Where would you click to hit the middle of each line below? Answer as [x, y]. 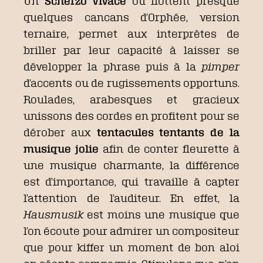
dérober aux [60, 132]
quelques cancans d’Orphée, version [131, 17]
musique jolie [61, 149]
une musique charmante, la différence [131, 165]
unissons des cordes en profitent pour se [131, 116]
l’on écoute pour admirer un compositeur [131, 231]
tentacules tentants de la [168, 132]
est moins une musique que [161, 214]
